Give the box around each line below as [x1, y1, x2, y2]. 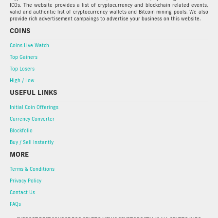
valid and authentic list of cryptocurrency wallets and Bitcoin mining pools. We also [10, 8, 208, 15]
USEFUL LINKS [10, 88, 57, 97]
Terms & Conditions [10, 165, 54, 172]
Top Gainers [10, 54, 37, 60]
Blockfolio [10, 127, 33, 134]
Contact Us [10, 189, 35, 196]
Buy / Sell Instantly [10, 139, 54, 145]
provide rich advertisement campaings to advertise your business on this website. [10, 15, 201, 22]
